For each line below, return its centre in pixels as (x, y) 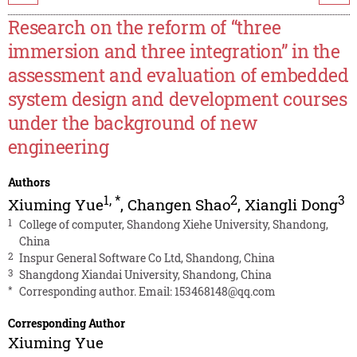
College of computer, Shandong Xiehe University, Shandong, (173, 225)
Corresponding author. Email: (96, 292)
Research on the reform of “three (144, 27)
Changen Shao (178, 205)
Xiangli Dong (291, 205)
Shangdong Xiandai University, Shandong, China (145, 275)
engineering (58, 147)
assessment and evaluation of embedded (178, 75)
